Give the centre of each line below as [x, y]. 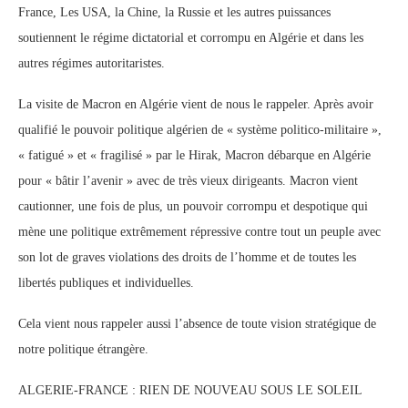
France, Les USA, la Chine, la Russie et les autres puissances [174, 12]
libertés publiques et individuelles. [106, 283]
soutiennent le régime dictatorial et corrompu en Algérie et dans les [191, 38]
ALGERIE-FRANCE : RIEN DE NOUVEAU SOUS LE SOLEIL [190, 390]
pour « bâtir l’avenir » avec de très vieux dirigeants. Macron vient [188, 181]
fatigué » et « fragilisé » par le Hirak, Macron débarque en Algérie [199, 155]
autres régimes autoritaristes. [92, 63]
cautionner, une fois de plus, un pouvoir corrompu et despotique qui [193, 206]
